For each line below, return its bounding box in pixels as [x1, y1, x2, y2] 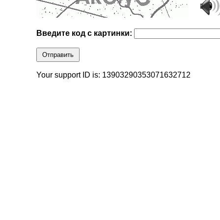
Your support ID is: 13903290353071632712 [36, 71, 191, 80]
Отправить [42, 51, 74, 59]
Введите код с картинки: [36, 29, 135, 38]
